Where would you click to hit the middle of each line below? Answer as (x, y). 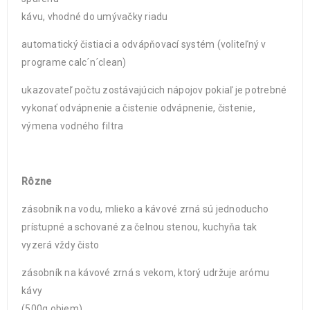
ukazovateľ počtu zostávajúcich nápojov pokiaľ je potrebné (154, 90)
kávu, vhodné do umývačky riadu (95, 17)
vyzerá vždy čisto (61, 245)
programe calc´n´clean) (74, 62)
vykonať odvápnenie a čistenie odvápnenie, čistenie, (138, 108)
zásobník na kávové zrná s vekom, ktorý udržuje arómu (145, 273)
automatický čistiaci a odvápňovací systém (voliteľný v (144, 44)
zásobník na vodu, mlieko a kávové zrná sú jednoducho (145, 209)
